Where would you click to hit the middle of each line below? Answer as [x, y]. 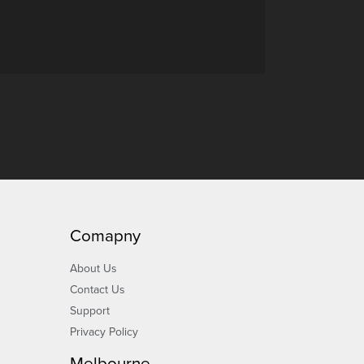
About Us [93, 268]
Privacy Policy [104, 331]
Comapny [105, 236]
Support [90, 310]
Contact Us [97, 289]
